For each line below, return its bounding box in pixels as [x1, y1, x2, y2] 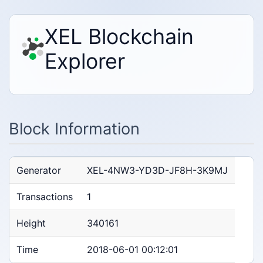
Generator [16, 164, 61, 177]
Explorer [45, 48, 125, 74]
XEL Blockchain [45, 23, 194, 49]
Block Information [9, 119, 140, 139]
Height [16, 217, 46, 230]
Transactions [16, 191, 73, 203]
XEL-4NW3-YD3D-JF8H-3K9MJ [87, 164, 228, 177]
